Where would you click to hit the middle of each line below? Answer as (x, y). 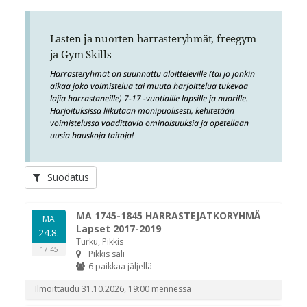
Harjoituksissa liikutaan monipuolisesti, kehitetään (142, 110)
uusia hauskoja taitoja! (91, 135)
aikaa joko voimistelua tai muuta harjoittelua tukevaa (149, 86)
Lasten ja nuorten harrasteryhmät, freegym (153, 38)
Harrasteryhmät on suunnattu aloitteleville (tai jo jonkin (152, 73)
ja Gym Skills (81, 54)
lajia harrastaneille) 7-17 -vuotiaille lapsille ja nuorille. (149, 98)
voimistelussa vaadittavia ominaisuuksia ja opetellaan (149, 123)
